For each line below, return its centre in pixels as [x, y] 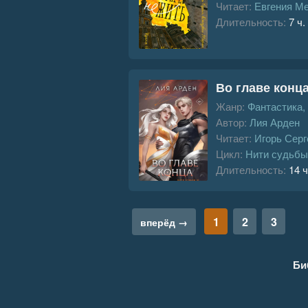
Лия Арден [275, 122]
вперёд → [164, 222]
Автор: [231, 122]
